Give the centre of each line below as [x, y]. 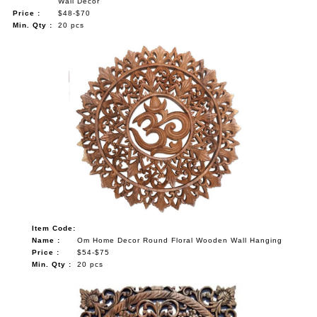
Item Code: [53, 228]
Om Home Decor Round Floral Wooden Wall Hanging [179, 240]
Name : [46, 240]
